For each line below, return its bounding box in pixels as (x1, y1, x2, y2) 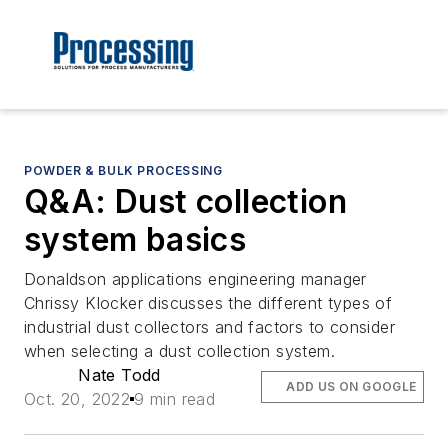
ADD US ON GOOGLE (286, 379, 417, 395)
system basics (24, 220, 247, 260)
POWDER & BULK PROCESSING (24, 163, 223, 179)
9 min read (134, 389, 216, 410)
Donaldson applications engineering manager (24, 269, 367, 290)
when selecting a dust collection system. (24, 341, 335, 362)
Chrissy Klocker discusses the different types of (24, 293, 393, 314)
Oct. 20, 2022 (24, 389, 131, 410)
